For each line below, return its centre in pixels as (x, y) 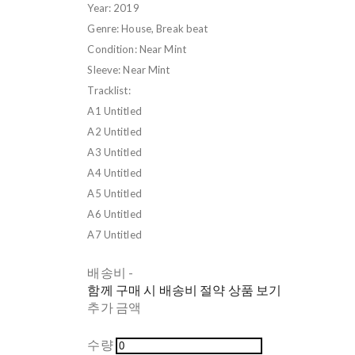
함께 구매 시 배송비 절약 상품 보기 (185, 289)
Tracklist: (109, 90)
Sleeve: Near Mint (129, 69)
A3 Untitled (115, 152)
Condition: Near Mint (137, 49)
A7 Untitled (115, 234)
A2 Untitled (115, 131)
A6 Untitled (115, 214)
